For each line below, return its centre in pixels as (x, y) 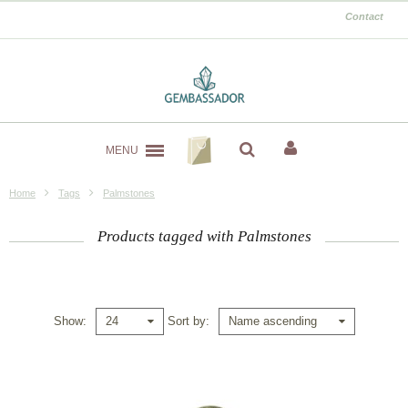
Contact (364, 16)
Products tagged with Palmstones (204, 237)
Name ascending (272, 321)
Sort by (186, 321)
